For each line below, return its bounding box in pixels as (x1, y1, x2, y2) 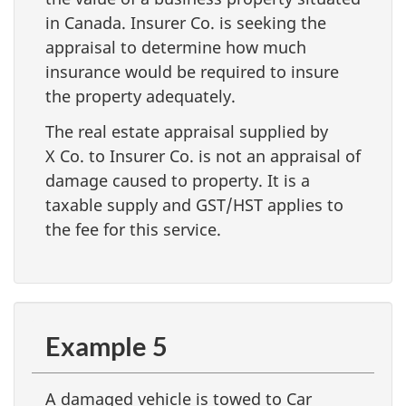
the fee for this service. (45, 217, 221, 240)
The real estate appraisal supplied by (45, 120, 328, 142)
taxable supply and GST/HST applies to (45, 193, 343, 216)
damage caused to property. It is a (45, 169, 310, 191)
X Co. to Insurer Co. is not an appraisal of (45, 144, 361, 167)
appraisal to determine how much (45, 36, 306, 58)
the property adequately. (45, 85, 236, 107)
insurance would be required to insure (45, 61, 339, 82)
